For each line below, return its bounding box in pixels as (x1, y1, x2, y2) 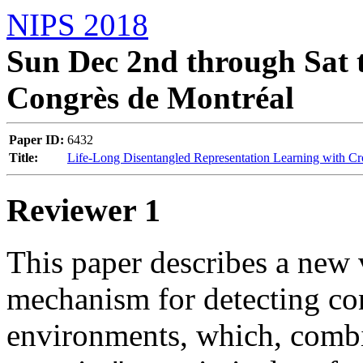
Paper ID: (9, 133, 64, 147)
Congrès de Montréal (6, 80, 294, 115)
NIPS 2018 (6, 7, 148, 42)
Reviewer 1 (6, 191, 160, 228)
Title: (9, 151, 38, 164)
